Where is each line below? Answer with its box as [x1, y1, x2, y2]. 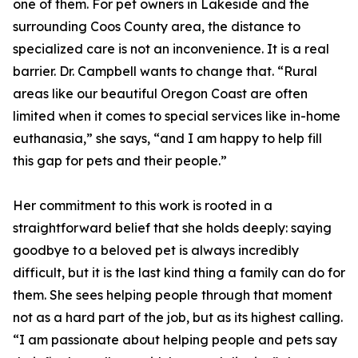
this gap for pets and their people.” [13, 153, 227, 169]
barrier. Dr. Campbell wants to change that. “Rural [13, 63, 317, 80]
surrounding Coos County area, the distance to [13, 18, 300, 35]
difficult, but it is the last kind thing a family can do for [13, 265, 345, 281]
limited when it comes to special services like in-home [13, 108, 340, 125]
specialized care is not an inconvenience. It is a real [13, 41, 329, 58]
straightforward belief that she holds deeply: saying [13, 220, 332, 237]
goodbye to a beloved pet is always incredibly [13, 242, 299, 259]
